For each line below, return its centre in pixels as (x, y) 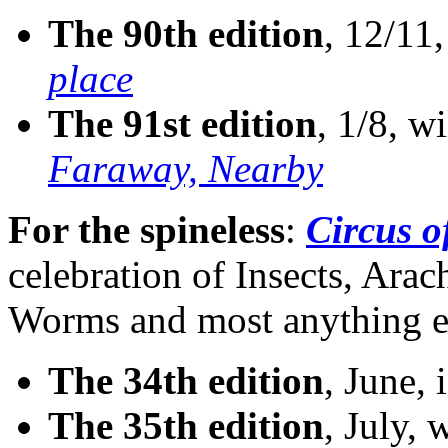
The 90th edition (186, 34)
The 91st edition (182, 124)
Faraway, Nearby (185, 169)
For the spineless (146, 230)
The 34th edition (186, 381)
